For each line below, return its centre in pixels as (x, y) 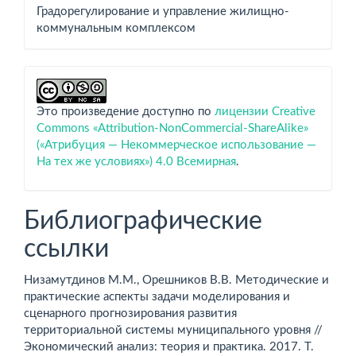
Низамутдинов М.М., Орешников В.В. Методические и (176, 280)
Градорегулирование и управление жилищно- (163, 11)
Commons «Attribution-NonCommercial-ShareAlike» (172, 128)
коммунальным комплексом (116, 28)
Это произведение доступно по (126, 111)
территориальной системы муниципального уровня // (173, 330)
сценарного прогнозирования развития (130, 313)
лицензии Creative (265, 111)
